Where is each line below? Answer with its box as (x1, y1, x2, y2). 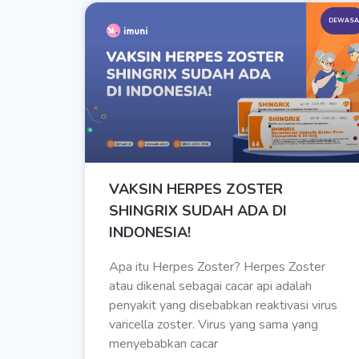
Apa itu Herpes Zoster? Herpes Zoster (109, 258, 325, 276)
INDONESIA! (109, 223, 191, 243)
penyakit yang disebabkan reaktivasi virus (109, 296, 337, 315)
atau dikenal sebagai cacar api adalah (109, 277, 312, 296)
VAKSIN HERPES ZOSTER (109, 179, 283, 200)
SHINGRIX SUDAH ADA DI (109, 201, 287, 221)
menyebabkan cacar (109, 335, 218, 353)
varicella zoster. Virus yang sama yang (109, 316, 318, 334)
